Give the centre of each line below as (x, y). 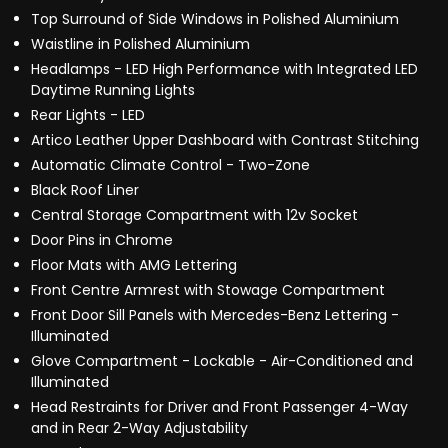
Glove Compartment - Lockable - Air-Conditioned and (222, 361)
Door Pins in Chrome (102, 240)
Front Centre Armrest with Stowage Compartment (208, 290)
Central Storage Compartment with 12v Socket (194, 215)
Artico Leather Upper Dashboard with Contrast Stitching (225, 140)
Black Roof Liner (85, 190)
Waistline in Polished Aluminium (140, 44)
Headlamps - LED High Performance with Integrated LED (224, 69)
